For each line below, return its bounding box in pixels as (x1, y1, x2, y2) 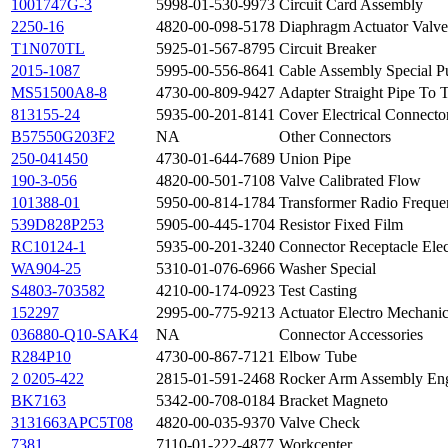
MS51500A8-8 (11, 84, 107, 102)
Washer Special (279, 260, 376, 278)
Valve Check (279, 414, 360, 432)
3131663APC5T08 (11, 414, 133, 432)
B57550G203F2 (11, 128, 115, 146)
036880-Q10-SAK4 (11, 326, 138, 344)
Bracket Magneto (279, 392, 388, 410)
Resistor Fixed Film (279, 216, 403, 234)
